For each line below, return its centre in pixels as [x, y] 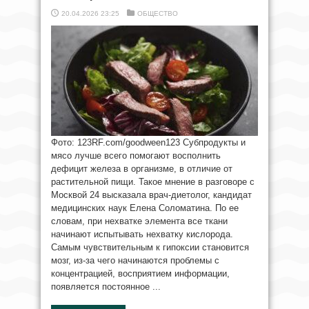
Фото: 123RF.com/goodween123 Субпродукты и [148, 143]
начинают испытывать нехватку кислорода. [142, 235]
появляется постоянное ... [106, 287]
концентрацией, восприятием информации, [140, 274]
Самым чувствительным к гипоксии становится [150, 248]
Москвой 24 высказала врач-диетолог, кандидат [151, 195]
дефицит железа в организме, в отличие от [142, 169]
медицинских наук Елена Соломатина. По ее [145, 208]
